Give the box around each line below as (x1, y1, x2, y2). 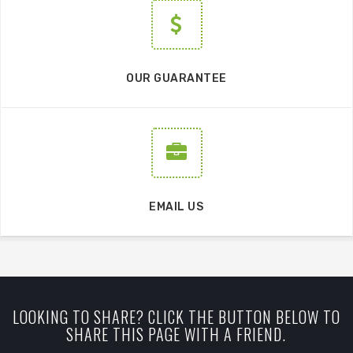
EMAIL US (149, 200, 204, 214)
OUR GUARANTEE (126, 72, 227, 86)
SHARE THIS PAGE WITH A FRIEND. (66, 322, 287, 347)
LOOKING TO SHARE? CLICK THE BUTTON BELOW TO (13, 305, 340, 329)
